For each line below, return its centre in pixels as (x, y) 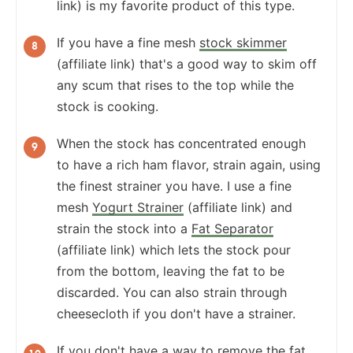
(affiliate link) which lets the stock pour (174, 249)
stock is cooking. (108, 106)
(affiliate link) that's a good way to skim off (187, 63)
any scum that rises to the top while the (175, 85)
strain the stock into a (124, 228)
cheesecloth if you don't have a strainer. (176, 313)
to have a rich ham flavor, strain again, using (189, 164)
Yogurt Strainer (138, 207)
